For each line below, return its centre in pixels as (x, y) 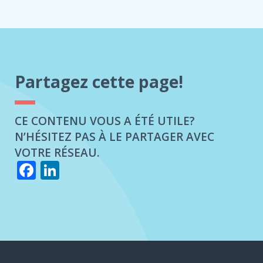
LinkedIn (97, 170)
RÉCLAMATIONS (60, 24)
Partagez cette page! (99, 82)
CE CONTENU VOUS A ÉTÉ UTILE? (105, 121)
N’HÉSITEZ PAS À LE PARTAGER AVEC (114, 137)
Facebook (77, 170)
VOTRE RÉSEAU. (57, 153)
